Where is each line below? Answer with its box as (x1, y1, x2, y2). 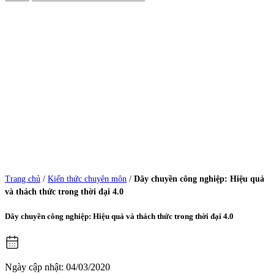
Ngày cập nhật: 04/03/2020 (5, 262, 110, 273)
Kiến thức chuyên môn (48, 174, 127, 183)
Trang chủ (5, 174, 40, 183)
